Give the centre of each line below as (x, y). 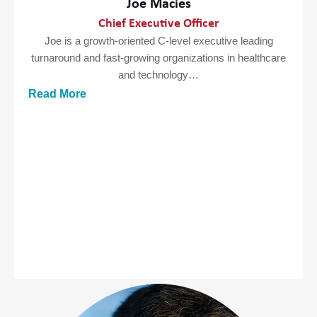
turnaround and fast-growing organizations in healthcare (158, 58)
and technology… (158, 75)
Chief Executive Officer (158, 23)
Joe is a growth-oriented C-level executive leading (158, 41)
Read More (57, 94)
